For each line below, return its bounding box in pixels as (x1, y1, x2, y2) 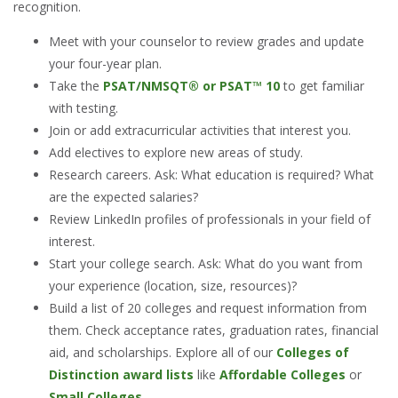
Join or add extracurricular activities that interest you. (49, 122, 351, 139)
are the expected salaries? (49, 188, 198, 206)
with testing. (49, 99, 118, 117)
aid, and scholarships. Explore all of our (49, 344, 276, 362)
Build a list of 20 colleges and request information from (49, 299, 367, 317)
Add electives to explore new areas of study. (49, 144, 303, 162)
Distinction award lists (49, 366, 194, 384)
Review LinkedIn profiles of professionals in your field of (49, 211, 370, 228)
